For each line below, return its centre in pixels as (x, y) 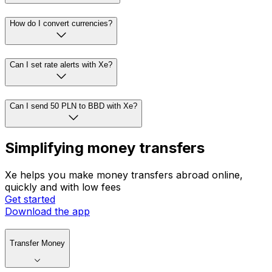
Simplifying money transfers (105, 148)
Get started (30, 199)
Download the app (47, 212)
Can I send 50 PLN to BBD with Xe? (73, 106)
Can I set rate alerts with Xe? (61, 64)
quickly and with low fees (63, 187)
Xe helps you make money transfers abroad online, (124, 175)
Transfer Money (37, 243)
